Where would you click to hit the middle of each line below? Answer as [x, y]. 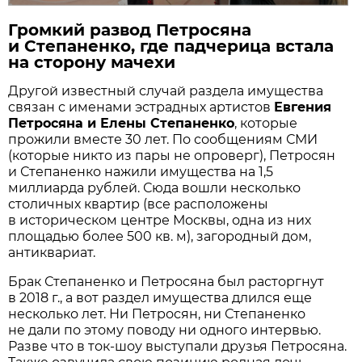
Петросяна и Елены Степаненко [122, 123]
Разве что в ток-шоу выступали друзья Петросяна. [178, 346]
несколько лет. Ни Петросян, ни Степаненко [157, 314]
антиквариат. [52, 252]
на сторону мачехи [92, 62]
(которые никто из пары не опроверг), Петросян [172, 155]
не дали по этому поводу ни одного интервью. [165, 330]
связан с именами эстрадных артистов [141, 107]
